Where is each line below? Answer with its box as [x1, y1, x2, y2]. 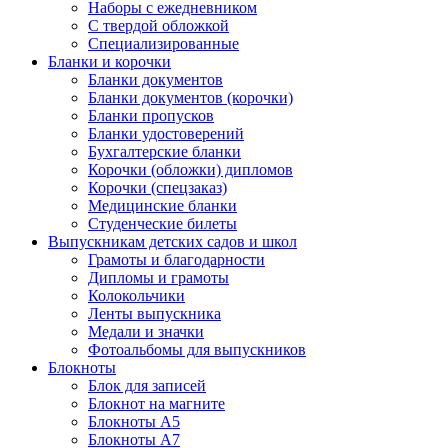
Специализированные [88, 35, 239, 53]
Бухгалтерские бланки [88, 143, 241, 161]
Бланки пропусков [88, 107, 214, 125]
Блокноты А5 [88, 413, 180, 431]
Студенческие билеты [88, 215, 237, 233]
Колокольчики [88, 287, 185, 305]
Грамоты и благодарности [88, 251, 265, 269]
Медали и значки [88, 323, 204, 341]
